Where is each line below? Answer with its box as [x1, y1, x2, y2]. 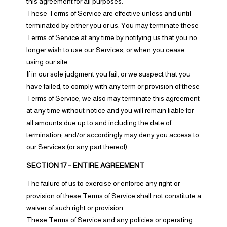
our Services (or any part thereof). [26, 143, 129, 151]
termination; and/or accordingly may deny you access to [26, 131, 199, 139]
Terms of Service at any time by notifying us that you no [26, 33, 197, 42]
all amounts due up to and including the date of [26, 119, 171, 127]
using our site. [26, 58, 69, 66]
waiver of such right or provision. [26, 204, 125, 212]
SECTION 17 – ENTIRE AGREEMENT [26, 161, 144, 169]
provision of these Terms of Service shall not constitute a [26, 192, 201, 200]
